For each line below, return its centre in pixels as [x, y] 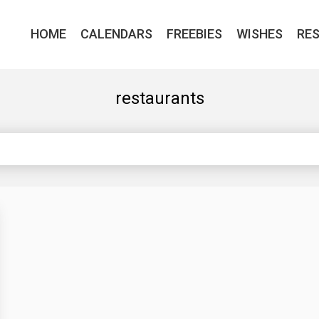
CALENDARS [116, 34]
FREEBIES [194, 34]
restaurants [159, 98]
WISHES [260, 34]
